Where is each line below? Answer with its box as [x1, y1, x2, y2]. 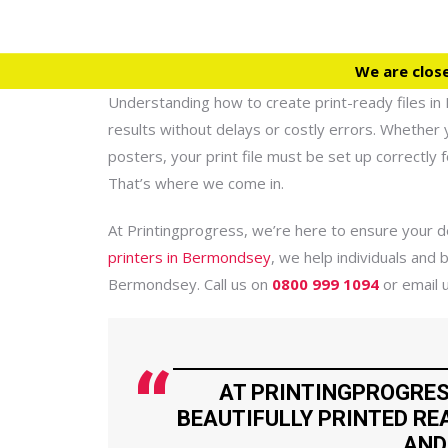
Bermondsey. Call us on [108, 274, 272, 294]
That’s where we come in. [108, 173, 284, 193]
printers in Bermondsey [108, 247, 271, 267]
